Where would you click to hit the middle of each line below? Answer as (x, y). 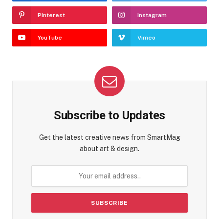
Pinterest (51, 15)
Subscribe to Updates (109, 115)
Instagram (152, 15)
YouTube (50, 37)
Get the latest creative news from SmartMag (109, 137)
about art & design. (109, 148)
